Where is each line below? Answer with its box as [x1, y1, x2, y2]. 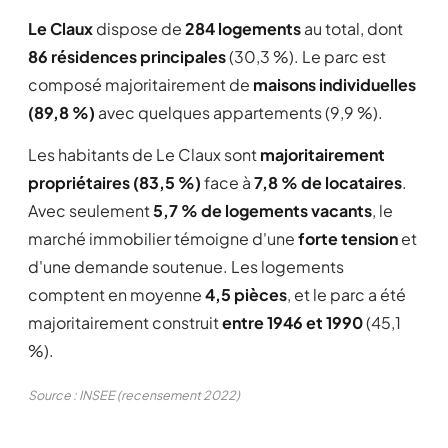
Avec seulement [28, 200, 153, 221]
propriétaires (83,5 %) [28, 172, 201, 193]
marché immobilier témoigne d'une [28, 228, 298, 249]
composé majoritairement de [28, 74, 253, 95]
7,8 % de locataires [254, 172, 402, 193]
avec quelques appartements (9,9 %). [95, 102, 383, 123]
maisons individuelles [253, 74, 416, 95]
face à [201, 172, 254, 193]
